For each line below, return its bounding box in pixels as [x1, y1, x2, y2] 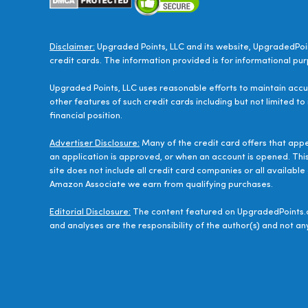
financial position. [49, 111, 122, 121]
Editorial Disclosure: [49, 208, 131, 217]
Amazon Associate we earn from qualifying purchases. [49, 180, 273, 190]
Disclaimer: [49, 43, 95, 52]
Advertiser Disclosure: [49, 139, 140, 148]
